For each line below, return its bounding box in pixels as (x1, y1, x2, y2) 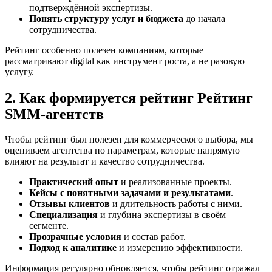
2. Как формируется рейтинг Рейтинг (5, 89, 253, 106)
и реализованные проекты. (118, 177, 232, 188)
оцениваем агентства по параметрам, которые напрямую (5, 145, 240, 156)
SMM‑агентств (5, 106, 104, 122)
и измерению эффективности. (117, 242, 243, 253)
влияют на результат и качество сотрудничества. (5, 156, 205, 167)
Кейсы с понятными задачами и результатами (29, 188, 231, 199)
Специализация (29, 209, 98, 220)
